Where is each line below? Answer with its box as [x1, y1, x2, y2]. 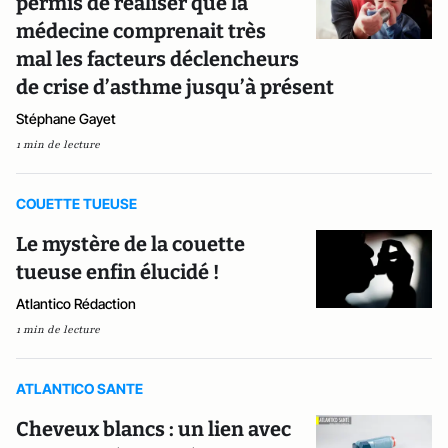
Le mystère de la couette [16, 232, 245, 256]
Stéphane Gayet [16, 110, 116, 127]
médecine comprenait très [16, 19, 266, 43]
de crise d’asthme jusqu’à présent [16, 75, 334, 99]
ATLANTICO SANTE [16, 380, 143, 397]
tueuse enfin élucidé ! [16, 260, 219, 284]
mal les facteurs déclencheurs [16, 47, 299, 71]
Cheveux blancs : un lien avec [16, 417, 291, 441]
